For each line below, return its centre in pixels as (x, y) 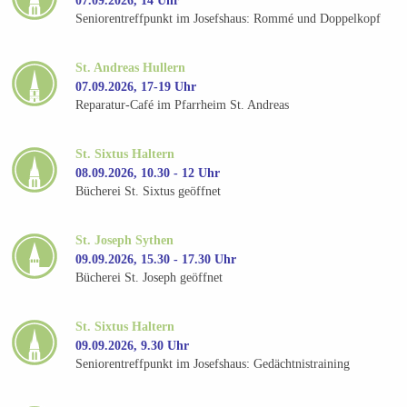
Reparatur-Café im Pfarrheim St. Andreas (183, 105)
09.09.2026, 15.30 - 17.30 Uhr (156, 259)
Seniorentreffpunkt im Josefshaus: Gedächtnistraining (213, 364)
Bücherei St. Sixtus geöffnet (149, 192)
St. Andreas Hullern (131, 67)
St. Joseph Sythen (125, 240)
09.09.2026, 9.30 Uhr (133, 345)
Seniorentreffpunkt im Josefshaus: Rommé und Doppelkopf (228, 19)
